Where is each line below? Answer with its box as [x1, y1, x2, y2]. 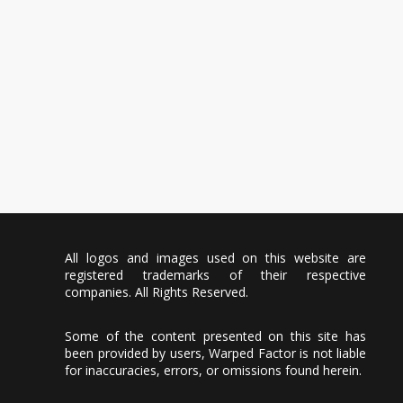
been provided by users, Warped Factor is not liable [65, 345, 366, 362]
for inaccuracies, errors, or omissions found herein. [65, 362, 362, 379]
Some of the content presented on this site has [65, 327, 366, 345]
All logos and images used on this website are [65, 249, 366, 266]
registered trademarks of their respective [65, 266, 366, 283]
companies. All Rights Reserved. [65, 283, 248, 300]
